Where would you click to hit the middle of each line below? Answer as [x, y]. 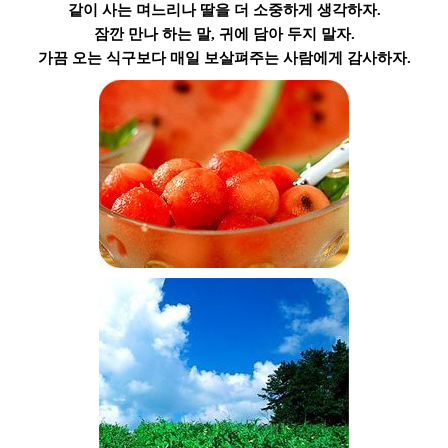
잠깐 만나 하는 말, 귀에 [173, 33]
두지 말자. [318, 33]
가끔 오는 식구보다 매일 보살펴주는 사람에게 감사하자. [224, 57]
